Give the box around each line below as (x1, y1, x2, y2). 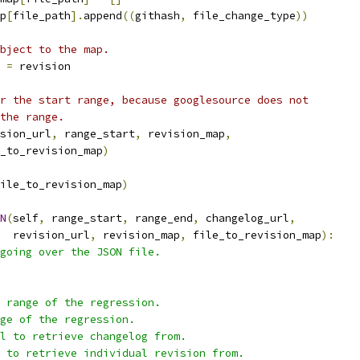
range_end (129, 211, 193, 225)
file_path (13, 9, 71, 22)
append (84, 9, 122, 22)
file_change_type (186, 9, 296, 22)
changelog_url (199, 211, 289, 225)
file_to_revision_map (186, 228, 321, 242)
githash (135, 9, 180, 22)
